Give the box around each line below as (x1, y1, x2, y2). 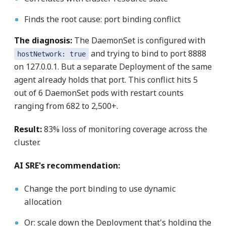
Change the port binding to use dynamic (24, 183, 176, 195)
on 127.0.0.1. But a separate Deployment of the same (14, 61, 212, 73)
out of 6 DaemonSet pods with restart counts (14, 87, 184, 99)
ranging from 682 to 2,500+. (14, 100, 118, 112)
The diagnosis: (14, 35, 72, 46)
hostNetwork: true (17, 50, 86, 59)
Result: (14, 124, 42, 135)
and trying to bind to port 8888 (88, 48, 206, 60)
